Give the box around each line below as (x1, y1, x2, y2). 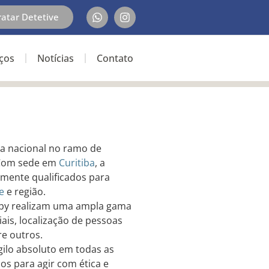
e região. (4, 185, 46, 198)
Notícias (37, 52, 74, 65)
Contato (96, 52, 133, 65)
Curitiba (58, 156, 95, 169)
